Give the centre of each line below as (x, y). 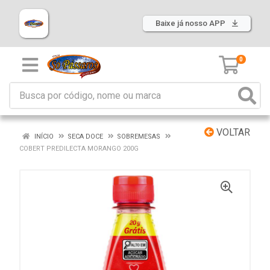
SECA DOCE (85, 137)
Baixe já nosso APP (191, 23)
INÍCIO (43, 137)
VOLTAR (232, 132)
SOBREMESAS (139, 137)
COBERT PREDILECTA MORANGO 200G (79, 149)
